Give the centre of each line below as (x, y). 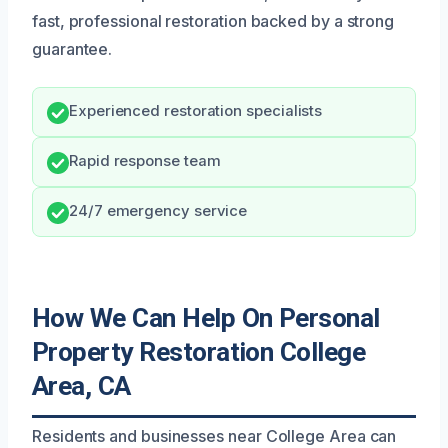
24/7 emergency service (158, 210)
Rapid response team (145, 160)
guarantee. (72, 48)
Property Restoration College (199, 351)
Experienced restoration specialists (196, 110)
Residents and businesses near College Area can (214, 435)
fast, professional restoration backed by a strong (213, 20)
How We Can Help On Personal (206, 317)
